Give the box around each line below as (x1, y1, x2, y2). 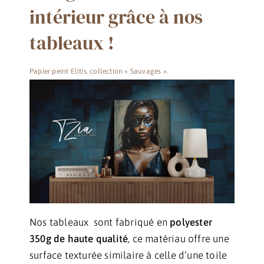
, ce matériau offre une (128, 232, 229, 245)
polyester (170, 216, 213, 228)
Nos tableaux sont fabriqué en (29, 216, 170, 228)
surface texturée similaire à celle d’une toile (29, 249, 227, 261)
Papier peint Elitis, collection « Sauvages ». (29, 67, 168, 76)
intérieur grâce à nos (29, 4, 203, 31)
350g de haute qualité (29, 232, 128, 245)
